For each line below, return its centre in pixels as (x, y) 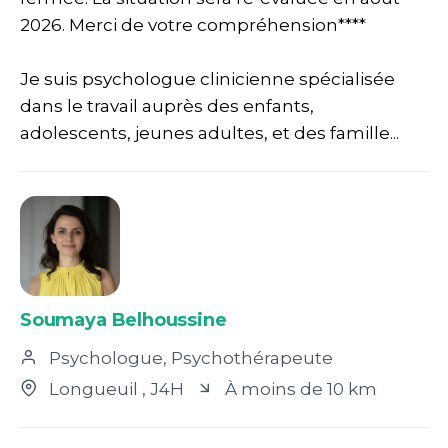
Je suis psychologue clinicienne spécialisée (207, 79)
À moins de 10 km (299, 389)
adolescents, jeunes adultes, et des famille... (209, 133)
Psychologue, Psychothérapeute (189, 358)
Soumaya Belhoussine (123, 320)
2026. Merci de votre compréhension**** (193, 25)
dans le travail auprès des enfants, (167, 106)
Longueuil (93, 389)
